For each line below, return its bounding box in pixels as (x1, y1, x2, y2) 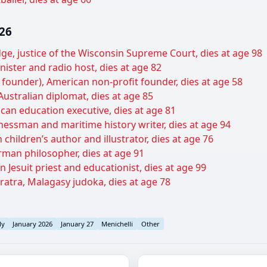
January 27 (60, 219, 94, 228)
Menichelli (101, 219, 133, 228)
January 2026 (13, 219, 53, 228)
